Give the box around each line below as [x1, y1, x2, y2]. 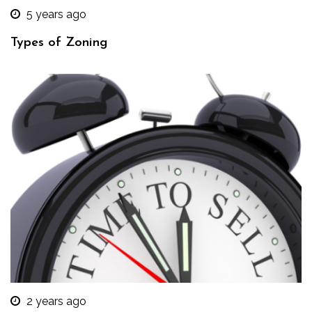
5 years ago [26, 7, 86, 21]
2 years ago [26, 294, 86, 308]
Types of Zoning [10, 36, 108, 49]
